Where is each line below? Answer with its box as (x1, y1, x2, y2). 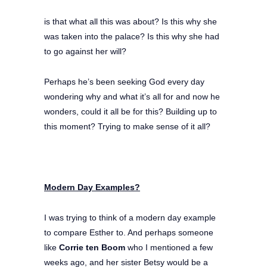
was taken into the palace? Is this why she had (44, 31, 219, 41)
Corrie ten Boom (57, 242, 125, 252)
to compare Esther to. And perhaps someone (44, 227, 213, 237)
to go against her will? (44, 46, 126, 56)
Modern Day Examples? (44, 182, 140, 192)
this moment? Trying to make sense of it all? (44, 121, 210, 131)
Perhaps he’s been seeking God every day (44, 76, 204, 86)
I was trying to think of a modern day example (44, 212, 216, 222)
